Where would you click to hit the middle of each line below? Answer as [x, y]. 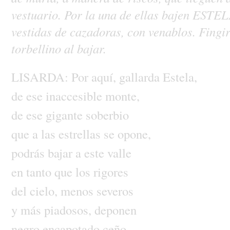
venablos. [173, 31]
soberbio [107, 114]
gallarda [141, 76]
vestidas [33, 31]
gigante [65, 114]
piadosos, [69, 209]
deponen [115, 209]
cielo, [45, 190]
